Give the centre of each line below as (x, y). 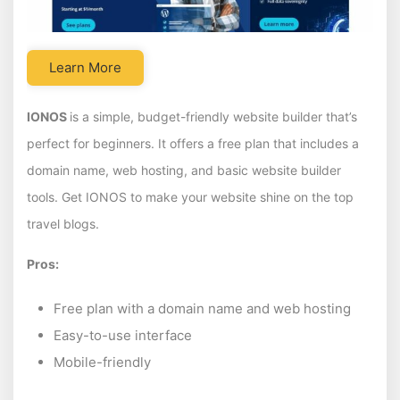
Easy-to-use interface (123, 336)
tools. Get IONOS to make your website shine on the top (190, 197)
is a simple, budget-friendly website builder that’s (213, 117)
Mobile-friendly (102, 362)
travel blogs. (63, 224)
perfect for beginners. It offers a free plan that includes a (193, 144)
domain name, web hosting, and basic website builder (184, 171)
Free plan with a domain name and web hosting (202, 309)
